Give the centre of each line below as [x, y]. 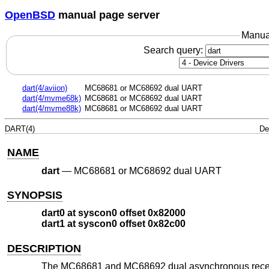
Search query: [174, 50]
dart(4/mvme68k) [52, 98]
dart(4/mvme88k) [52, 109]
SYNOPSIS [35, 195]
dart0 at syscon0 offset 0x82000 [113, 213]
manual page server [107, 15]
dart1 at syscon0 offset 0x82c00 [113, 224]
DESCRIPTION [44, 248]
